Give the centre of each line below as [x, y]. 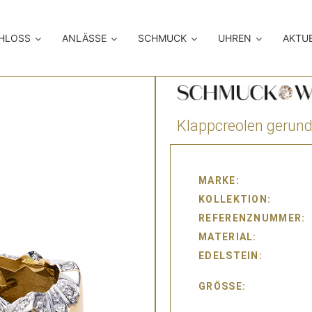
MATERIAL [226, 237]
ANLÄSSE [85, 38]
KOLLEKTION [233, 200]
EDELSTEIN [229, 256]
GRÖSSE [220, 287]
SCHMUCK [163, 38]
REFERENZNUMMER [250, 218]
